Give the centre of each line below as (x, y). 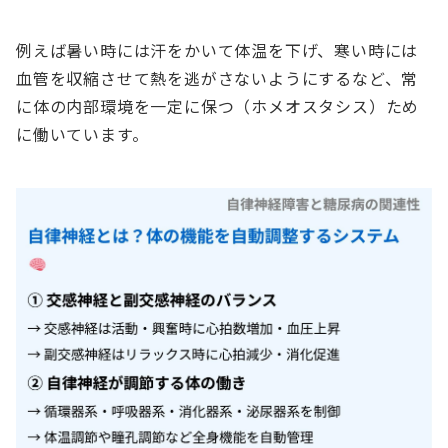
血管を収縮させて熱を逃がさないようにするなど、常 (217, 78)
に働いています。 (82, 134)
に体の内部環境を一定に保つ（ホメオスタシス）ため (218, 106)
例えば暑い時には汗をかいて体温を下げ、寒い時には (217, 50)
